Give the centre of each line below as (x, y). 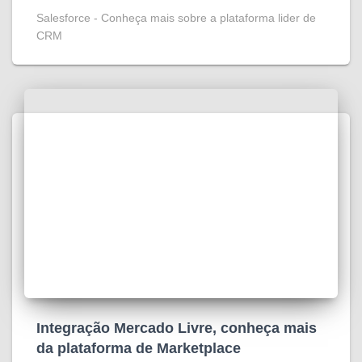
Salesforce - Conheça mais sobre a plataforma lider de (176, 18)
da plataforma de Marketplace (139, 348)
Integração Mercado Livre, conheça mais (177, 328)
